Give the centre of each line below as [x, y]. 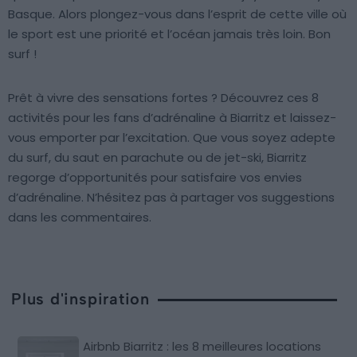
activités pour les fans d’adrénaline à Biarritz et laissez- [172, 117]
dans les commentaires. [80, 217]
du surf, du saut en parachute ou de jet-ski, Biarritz [157, 157]
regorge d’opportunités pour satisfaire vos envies [155, 177]
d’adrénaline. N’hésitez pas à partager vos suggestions [171, 197]
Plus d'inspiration [81, 298]
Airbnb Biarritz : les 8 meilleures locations [202, 346]
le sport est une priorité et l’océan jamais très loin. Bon [169, 33]
